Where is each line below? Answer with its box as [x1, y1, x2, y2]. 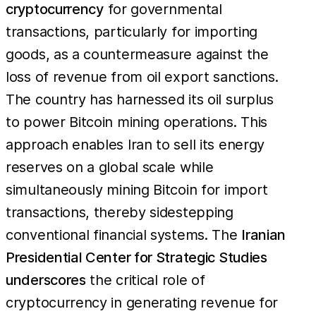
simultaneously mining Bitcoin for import [6, 181, 269, 198]
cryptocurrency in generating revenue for [6, 293, 279, 311]
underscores [6, 271, 86, 288]
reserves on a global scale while [6, 158, 214, 176]
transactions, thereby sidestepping [6, 203, 233, 221]
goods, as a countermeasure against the [6, 45, 269, 63]
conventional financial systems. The [6, 226, 242, 243]
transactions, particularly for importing [6, 23, 258, 40]
